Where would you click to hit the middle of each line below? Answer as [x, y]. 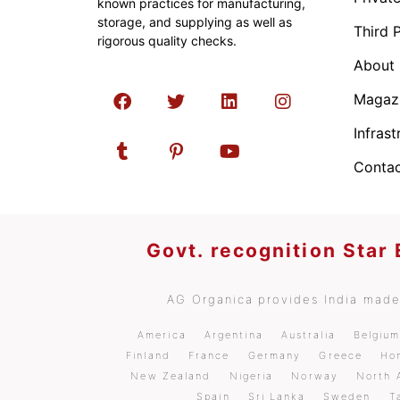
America [162, 335]
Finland [148, 355]
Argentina [233, 335]
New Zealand [171, 376]
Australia [308, 335]
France [209, 355]
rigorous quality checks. [167, 41]
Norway [315, 376]
